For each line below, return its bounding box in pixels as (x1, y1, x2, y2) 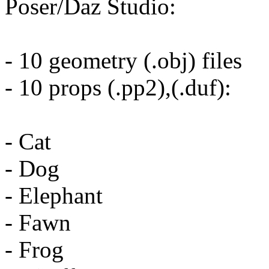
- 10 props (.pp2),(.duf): (5, 74, 231, 101)
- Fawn (5, 210, 71, 236)
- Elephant (5, 183, 103, 209)
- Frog (5, 237, 64, 263)
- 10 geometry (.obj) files (5, 47, 242, 74)
